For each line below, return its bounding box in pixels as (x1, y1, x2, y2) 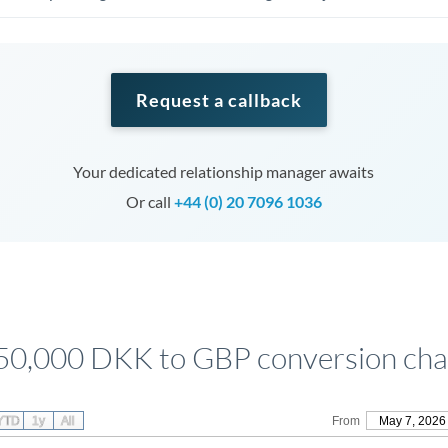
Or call (125, 192, 174, 211)
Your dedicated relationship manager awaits (73, 162, 375, 181)
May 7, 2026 (378, 414, 446, 428)
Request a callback (135, 89, 302, 111)
